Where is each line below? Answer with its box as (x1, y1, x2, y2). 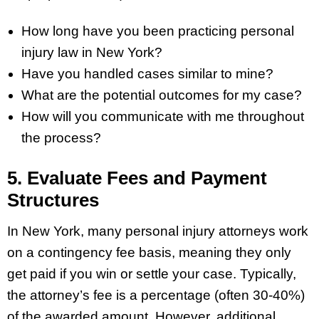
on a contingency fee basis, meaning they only (7, 245, 291, 261)
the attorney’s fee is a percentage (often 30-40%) (7, 288, 305, 303)
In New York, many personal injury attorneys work (7, 224, 308, 239)
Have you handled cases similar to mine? (21, 66, 273, 81)
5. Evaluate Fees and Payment (7, 167, 267, 189)
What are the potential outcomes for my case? (21, 87, 302, 103)
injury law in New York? (21, 44, 162, 60)
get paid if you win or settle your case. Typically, (7, 266, 296, 282)
